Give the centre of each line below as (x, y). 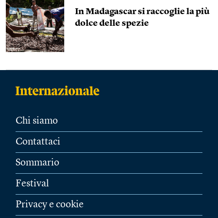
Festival (32, 184)
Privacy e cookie (50, 205)
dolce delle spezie (112, 23)
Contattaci (38, 142)
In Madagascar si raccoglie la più (142, 12)
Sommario (37, 163)
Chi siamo (37, 121)
